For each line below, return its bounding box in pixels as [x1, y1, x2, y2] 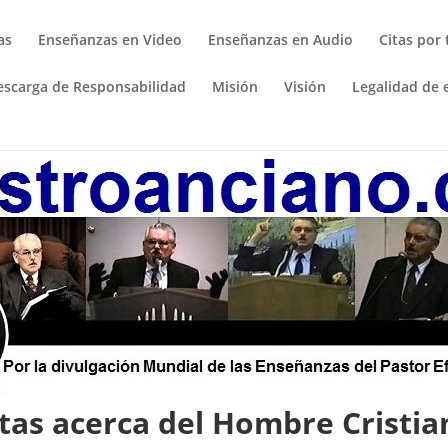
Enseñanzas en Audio [208, 30, 354, 49]
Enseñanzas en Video [38, 30, 183, 49]
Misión [212, 77, 259, 96]
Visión [284, 77, 327, 96]
